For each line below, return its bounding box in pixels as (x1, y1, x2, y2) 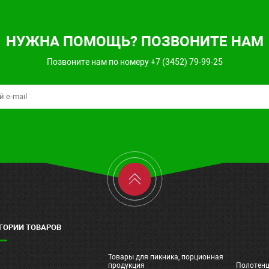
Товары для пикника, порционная (108, 252, 224, 261)
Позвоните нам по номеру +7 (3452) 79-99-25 (46, 56, 223, 67)
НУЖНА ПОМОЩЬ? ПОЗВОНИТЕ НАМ (5, 32, 264, 50)
